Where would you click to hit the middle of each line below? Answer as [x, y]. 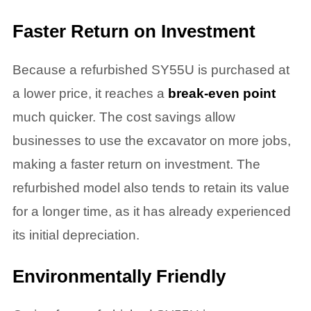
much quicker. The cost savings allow [124, 117]
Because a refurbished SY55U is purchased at [151, 69]
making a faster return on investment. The [136, 164]
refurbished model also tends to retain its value [151, 187]
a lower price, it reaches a [90, 93]
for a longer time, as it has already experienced [151, 211]
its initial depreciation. [76, 235]
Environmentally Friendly [119, 277]
